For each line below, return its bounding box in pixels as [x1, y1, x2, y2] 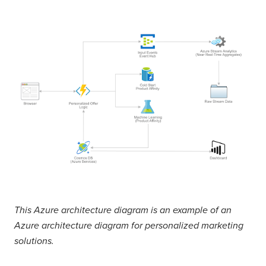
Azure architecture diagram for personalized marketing [14, 220, 243, 232]
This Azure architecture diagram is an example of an [14, 204, 232, 217]
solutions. [14, 235, 54, 248]
